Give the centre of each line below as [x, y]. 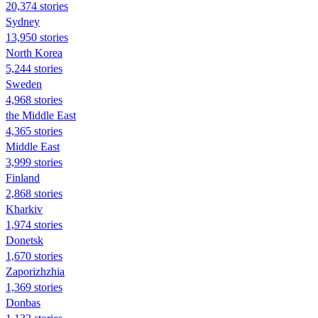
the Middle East [41, 115]
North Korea [34, 53]
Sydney [23, 21]
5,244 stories [34, 68]
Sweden [24, 84]
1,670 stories [34, 256]
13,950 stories [37, 37]
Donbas [23, 302]
